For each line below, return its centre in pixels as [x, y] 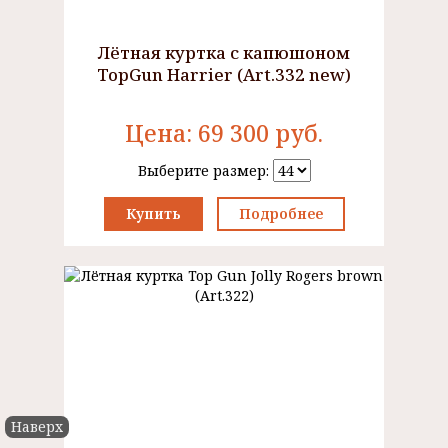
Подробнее [280, 213]
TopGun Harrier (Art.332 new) [224, 74]
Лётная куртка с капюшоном [224, 52]
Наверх [37, 426]
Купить [153, 213]
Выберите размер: [205, 170]
